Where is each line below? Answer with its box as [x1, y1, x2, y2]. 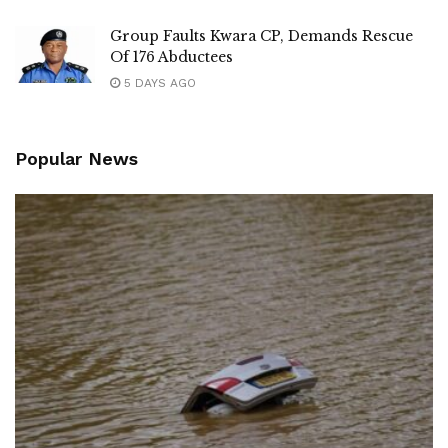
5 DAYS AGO [120, 75, 196, 90]
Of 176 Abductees [110, 47, 233, 66]
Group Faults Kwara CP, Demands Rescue [110, 26, 413, 45]
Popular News [15, 147, 138, 169]
